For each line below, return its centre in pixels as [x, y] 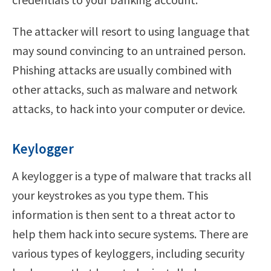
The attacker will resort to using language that [131, 31]
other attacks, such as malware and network [125, 89]
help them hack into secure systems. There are [130, 233]
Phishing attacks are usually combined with [122, 70]
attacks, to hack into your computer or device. [129, 108]
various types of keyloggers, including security [128, 253]
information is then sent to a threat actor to [124, 214]
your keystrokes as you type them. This [110, 195]
